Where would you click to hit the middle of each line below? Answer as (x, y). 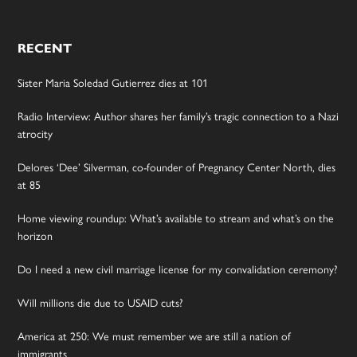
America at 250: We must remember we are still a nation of (155, 337)
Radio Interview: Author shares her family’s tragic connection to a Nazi (178, 117)
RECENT (45, 49)
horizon (35, 237)
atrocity (35, 135)
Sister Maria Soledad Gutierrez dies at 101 (113, 84)
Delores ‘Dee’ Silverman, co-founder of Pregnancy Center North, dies (177, 168)
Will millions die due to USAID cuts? (100, 304)
